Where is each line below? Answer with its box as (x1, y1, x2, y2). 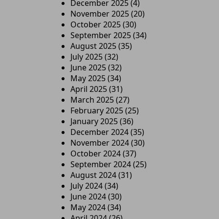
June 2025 (70, 62, 106, 73)
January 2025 (70, 116, 118, 127)
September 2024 (70, 159, 131, 170)
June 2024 (70, 191, 106, 202)
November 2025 (70, 8, 129, 19)
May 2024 (70, 202, 106, 213)
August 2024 (70, 170, 116, 180)
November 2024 (70, 137, 129, 148)
